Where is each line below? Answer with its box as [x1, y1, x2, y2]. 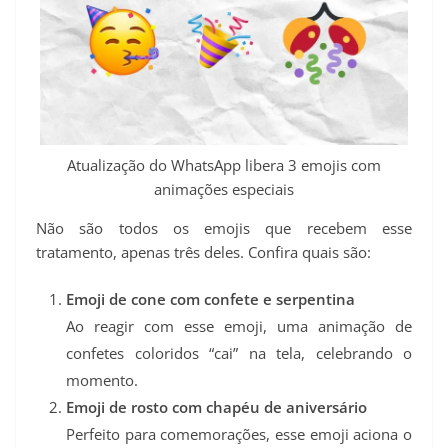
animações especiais [154, 178, 294, 199]
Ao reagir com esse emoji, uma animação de [66, 316, 412, 337]
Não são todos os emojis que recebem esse [36, 217, 412, 238]
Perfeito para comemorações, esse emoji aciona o [66, 424, 412, 445]
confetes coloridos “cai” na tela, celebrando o [66, 343, 412, 364]
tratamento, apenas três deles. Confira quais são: [36, 241, 371, 262]
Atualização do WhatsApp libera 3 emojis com [67, 154, 381, 175]
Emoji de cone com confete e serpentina [66, 289, 355, 310]
